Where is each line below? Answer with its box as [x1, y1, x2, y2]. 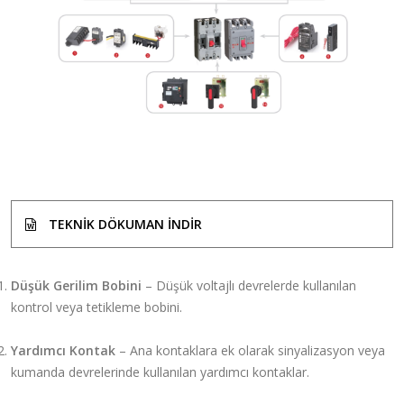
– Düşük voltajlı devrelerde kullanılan [142, 276, 356, 294]
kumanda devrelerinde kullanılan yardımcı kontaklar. [11, 363, 309, 381]
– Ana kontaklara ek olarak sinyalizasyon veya [115, 341, 385, 359]
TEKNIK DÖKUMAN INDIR [49, 215, 202, 233]
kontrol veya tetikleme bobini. [11, 298, 182, 316]
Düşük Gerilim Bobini [11, 276, 142, 294]
